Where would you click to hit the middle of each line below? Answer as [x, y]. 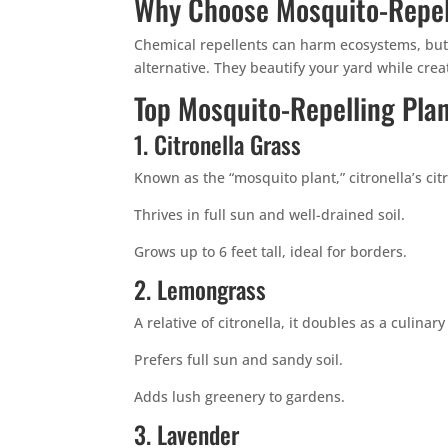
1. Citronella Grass [218, 144]
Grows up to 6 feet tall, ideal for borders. [271, 251]
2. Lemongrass [200, 289]
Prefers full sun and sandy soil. [239, 359]
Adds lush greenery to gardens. [240, 396]
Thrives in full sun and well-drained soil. [270, 214]
